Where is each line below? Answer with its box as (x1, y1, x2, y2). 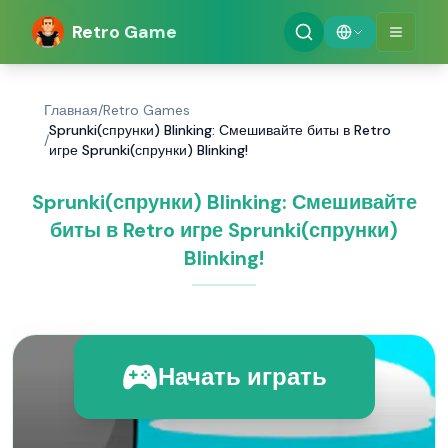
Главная (44, 101, 98, 119)
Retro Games (103, 101, 190, 119)
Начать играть (157, 361, 327, 392)
